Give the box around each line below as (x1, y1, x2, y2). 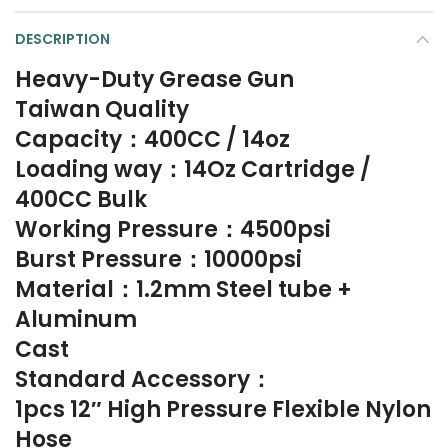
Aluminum (15, 304, 137, 335)
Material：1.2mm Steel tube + (15, 274, 352, 305)
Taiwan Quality (15, 94, 189, 125)
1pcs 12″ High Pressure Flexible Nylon (15, 394, 431, 425)
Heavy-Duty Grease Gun (15, 64, 294, 95)
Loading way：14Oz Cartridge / (15, 154, 371, 185)
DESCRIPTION (15, 29, 110, 49)
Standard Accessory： (15, 364, 272, 395)
